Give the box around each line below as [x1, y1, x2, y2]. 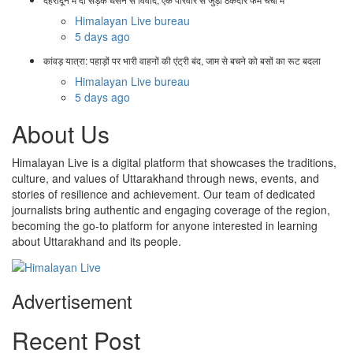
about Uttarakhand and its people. [12, 233, 181, 250]
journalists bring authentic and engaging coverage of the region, [12, 202, 330, 218]
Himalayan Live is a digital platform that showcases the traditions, [12, 154, 336, 171]
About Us [12, 117, 110, 151]
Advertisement [12, 286, 132, 314]
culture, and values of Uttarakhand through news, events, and [12, 170, 319, 187]
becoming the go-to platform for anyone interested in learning [12, 217, 318, 234]
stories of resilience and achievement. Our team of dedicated [12, 186, 315, 203]
